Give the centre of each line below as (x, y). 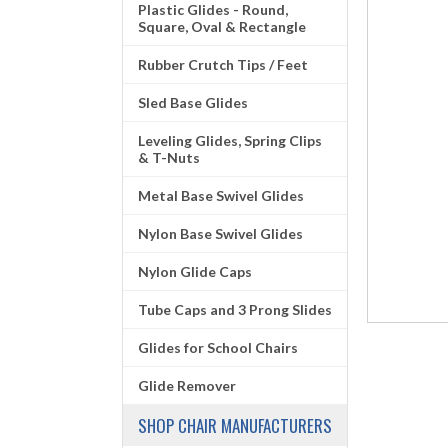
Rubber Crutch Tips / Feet (223, 64)
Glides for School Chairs (218, 347)
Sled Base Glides (193, 102)
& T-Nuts (169, 157)
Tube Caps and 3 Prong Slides (235, 309)
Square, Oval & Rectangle (222, 26)
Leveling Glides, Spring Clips (230, 140)
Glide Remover (187, 385)
